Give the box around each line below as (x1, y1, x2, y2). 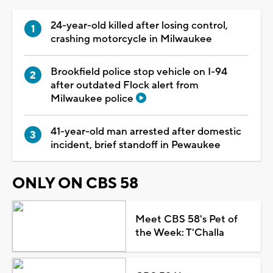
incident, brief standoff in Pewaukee (51, 138, 221, 152)
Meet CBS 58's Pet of (135, 212, 238, 226)
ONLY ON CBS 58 (12, 173, 138, 193)
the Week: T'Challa (135, 225, 224, 239)
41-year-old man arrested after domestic (51, 124, 241, 138)
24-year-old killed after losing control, (51, 18, 228, 32)
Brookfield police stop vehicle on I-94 (51, 65, 227, 79)
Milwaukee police (51, 91, 136, 105)
